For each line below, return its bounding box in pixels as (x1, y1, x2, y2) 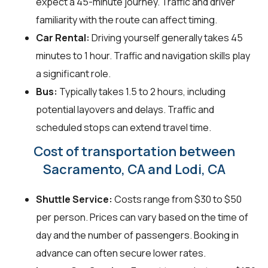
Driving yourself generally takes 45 (90, 31, 243, 44)
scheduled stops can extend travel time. (36, 120, 211, 134)
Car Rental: (36, 31, 90, 44)
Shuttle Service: (36, 192, 112, 206)
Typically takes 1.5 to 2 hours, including (57, 84, 226, 98)
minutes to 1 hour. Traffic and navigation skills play (36, 48, 250, 62)
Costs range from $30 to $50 (112, 192, 242, 206)
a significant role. (36, 66, 111, 80)
